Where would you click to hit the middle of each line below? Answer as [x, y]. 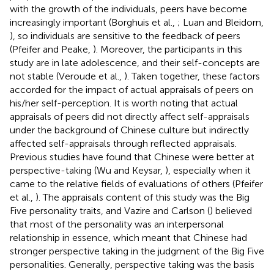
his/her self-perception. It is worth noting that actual [124, 103]
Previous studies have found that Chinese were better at [132, 157]
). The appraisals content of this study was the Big [143, 198]
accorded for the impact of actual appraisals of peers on [131, 90]
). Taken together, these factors [192, 76]
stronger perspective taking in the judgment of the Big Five [137, 251]
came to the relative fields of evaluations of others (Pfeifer [136, 184]
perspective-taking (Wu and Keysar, [87, 171]
